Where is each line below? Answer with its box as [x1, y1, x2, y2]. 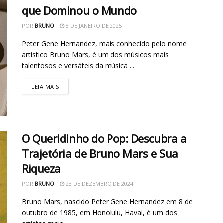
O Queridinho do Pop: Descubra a [22, 131, 187, 146]
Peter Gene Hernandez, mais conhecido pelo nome [22, 38, 187, 48]
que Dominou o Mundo [22, 2, 137, 18]
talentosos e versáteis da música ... [22, 60, 134, 70]
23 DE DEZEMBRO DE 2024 [64, 180, 133, 188]
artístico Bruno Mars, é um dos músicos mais [22, 49, 169, 59]
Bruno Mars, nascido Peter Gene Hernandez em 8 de [22, 197, 193, 207]
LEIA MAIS [31, 82, 59, 90]
